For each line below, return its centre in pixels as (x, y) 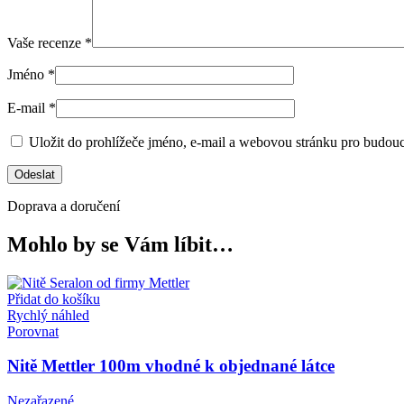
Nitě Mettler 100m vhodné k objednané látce (171, 366)
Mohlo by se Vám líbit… (120, 244)
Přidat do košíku (54, 298)
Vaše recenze (46, 42)
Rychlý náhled (48, 315)
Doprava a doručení (64, 206)
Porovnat (33, 331)
